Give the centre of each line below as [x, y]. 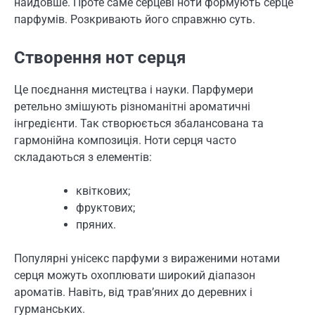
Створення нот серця [100, 58]
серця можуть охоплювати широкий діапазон [135, 276]
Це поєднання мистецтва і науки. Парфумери [134, 90]
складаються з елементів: [83, 157]
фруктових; [105, 208]
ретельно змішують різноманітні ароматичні [132, 107]
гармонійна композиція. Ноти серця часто [125, 141]
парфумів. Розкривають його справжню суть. [135, 20]
